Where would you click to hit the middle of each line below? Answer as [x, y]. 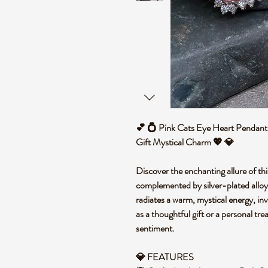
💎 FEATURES [167, 257]
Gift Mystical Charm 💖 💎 [187, 142]
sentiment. [157, 228]
